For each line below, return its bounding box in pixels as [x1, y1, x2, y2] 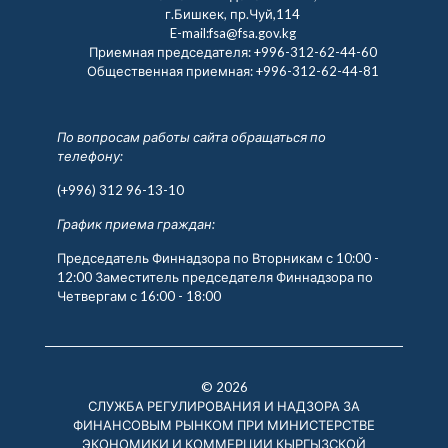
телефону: [56, 147, 123, 164]
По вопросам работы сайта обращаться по [56, 128, 326, 145]
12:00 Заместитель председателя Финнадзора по [56, 268, 373, 285]
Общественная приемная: [86, 62, 256, 79]
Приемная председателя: [88, 43, 254, 60]
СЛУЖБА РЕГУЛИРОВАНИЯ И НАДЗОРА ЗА [88, 397, 360, 414]
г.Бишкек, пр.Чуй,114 [165, 5, 301, 22]
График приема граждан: [56, 215, 215, 232]
